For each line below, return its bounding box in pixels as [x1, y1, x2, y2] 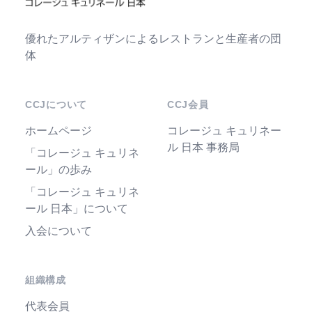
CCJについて [25, 99, 87, 110]
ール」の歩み [25, 164, 92, 175]
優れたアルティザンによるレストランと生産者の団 [25, 33, 281, 45]
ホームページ [25, 125, 92, 136]
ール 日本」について [25, 203, 128, 214]
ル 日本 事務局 [167, 141, 240, 153]
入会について [25, 225, 92, 237]
